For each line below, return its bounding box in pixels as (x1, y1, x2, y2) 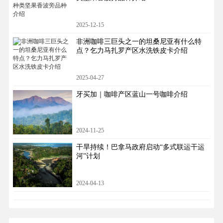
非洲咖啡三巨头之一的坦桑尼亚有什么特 (76, 38, 202, 46)
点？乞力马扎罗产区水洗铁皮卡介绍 (76, 47, 188, 55)
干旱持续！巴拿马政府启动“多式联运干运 (76, 143, 205, 151)
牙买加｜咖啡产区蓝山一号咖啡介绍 (76, 91, 188, 99)
